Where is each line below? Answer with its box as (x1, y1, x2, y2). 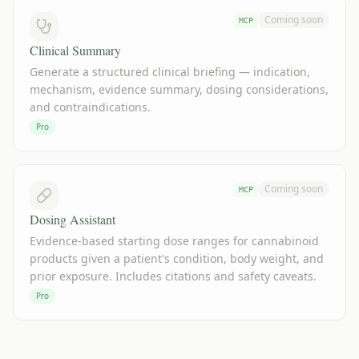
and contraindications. (30, 99, 151, 115)
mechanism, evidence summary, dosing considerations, (30, 82, 329, 97)
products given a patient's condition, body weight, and (30, 251, 324, 266)
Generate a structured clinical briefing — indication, (30, 64, 310, 79)
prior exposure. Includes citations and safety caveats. (30, 268, 317, 284)
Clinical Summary (30, 42, 121, 58)
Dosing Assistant (30, 211, 115, 228)
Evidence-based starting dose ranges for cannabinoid (30, 233, 319, 248)
